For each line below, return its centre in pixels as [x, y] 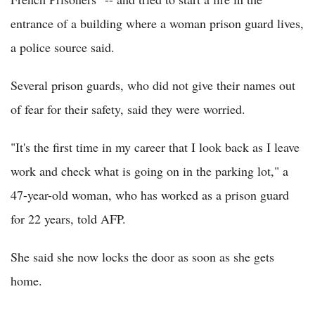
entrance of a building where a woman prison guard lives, [157, 24]
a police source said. [63, 47]
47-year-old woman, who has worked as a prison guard [150, 195]
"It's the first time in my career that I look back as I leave [155, 147]
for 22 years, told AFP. [68, 219]
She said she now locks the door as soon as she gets [142, 257]
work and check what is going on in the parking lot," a [149, 171]
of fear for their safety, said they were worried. [128, 109]
